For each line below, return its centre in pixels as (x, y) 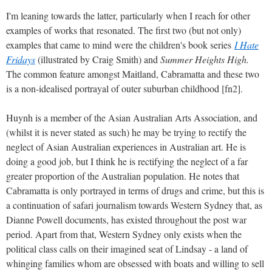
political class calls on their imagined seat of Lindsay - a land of (127, 248)
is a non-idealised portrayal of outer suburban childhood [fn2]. (124, 88)
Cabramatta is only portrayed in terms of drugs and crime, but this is (135, 190)
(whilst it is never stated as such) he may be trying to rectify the (126, 132)
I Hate (246, 44)
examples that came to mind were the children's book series (120, 44)
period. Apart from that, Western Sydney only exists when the (124, 234)
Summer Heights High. (205, 59)
